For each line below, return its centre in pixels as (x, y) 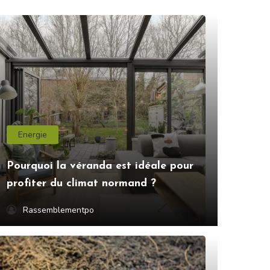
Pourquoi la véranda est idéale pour (100, 166)
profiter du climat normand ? (81, 184)
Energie (33, 135)
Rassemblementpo (58, 210)
